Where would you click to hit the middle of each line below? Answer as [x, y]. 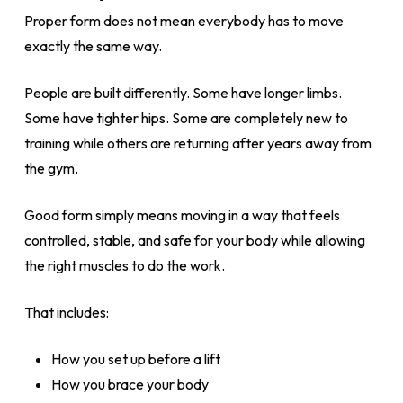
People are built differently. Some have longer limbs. [183, 93]
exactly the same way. [93, 46]
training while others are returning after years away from [197, 143]
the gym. [51, 168]
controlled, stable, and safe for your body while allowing [194, 240]
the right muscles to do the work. [124, 265]
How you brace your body [130, 384]
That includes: [66, 312]
